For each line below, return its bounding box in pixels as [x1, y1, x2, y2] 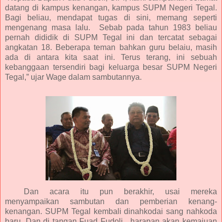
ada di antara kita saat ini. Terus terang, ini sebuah [5, 53, 217, 61]
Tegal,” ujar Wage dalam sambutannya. [5, 72, 142, 81]
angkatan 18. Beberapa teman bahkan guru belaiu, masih [5, 43, 217, 52]
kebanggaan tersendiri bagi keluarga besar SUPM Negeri [5, 62, 217, 71]
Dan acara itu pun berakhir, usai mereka [23, 187, 217, 196]
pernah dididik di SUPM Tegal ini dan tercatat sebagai [5, 33, 217, 42]
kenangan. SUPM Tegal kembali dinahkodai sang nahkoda [5, 207, 217, 216]
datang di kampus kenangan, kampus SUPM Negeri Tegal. [5, 3, 217, 12]
